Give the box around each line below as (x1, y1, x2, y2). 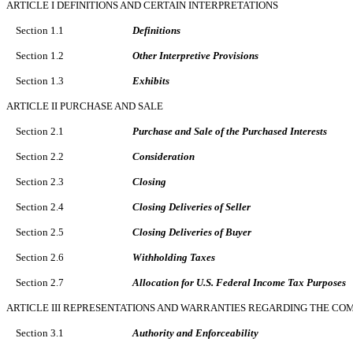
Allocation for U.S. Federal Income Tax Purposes (132, 276, 346, 288)
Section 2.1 (16, 124, 64, 137)
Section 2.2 (16, 150, 64, 162)
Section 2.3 (16, 175, 64, 188)
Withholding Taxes (132, 251, 215, 263)
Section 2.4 (16, 200, 64, 213)
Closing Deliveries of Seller (132, 200, 251, 213)
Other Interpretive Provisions (132, 49, 258, 61)
